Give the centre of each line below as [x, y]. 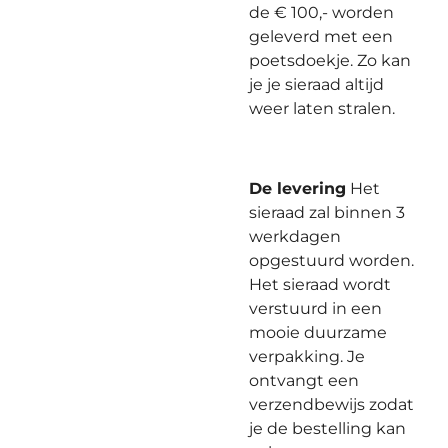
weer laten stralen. [322, 108]
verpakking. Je [307, 356]
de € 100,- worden [321, 12]
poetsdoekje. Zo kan [330, 60]
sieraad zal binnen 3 [327, 212]
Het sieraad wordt [320, 284]
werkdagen [295, 236]
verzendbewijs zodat [331, 404]
